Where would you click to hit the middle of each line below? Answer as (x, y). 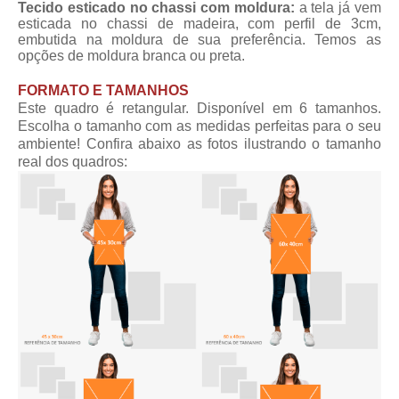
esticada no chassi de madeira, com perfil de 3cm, (199, 24)
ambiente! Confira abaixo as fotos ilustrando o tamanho (199, 144)
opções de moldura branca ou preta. (131, 56)
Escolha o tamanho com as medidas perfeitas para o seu (199, 126)
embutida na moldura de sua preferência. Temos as (199, 40)
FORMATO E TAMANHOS (103, 91)
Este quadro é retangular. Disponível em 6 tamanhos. (199, 109)
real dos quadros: (73, 162)
